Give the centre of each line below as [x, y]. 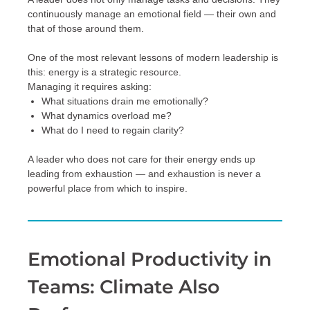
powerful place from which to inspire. [108, 189]
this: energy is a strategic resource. [104, 72]
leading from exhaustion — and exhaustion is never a [144, 174]
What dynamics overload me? [107, 116]
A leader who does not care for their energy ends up [142, 159]
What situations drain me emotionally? [125, 101]
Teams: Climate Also [124, 287]
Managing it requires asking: [90, 87]
